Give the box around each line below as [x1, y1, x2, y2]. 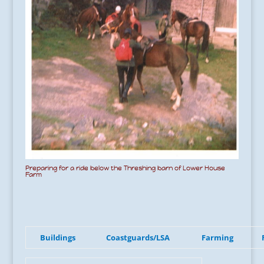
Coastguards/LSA [105, 232, 170, 243]
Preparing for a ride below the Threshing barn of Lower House [25, 164, 225, 173]
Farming [199, 232, 233, 243]
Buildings [39, 232, 75, 243]
